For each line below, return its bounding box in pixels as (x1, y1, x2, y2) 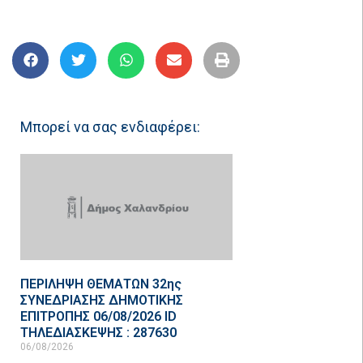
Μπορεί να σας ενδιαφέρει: (20, 117, 200, 135)
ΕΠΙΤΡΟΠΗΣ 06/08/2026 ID (20, 308, 177, 324)
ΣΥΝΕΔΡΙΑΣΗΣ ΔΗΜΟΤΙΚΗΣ (20, 292, 183, 308)
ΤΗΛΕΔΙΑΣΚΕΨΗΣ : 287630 (20, 324, 177, 340)
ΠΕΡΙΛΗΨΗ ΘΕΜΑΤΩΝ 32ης (20, 275, 181, 292)
